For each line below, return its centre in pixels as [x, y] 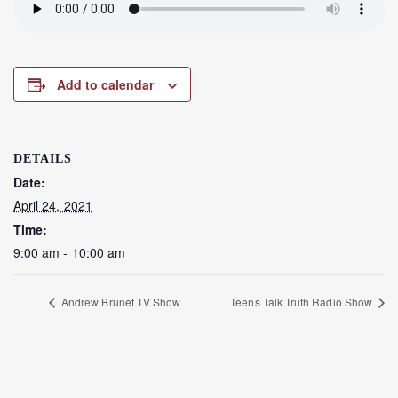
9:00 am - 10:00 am [70, 253]
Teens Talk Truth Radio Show [302, 302]
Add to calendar [105, 85]
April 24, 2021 [53, 206]
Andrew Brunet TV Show [120, 302]
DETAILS [43, 159]
